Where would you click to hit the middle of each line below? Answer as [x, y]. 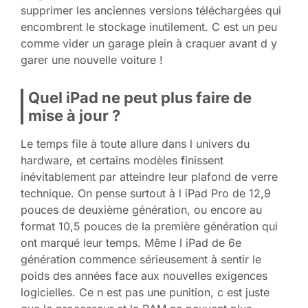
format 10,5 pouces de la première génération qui [149, 227]
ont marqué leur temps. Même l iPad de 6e [131, 243]
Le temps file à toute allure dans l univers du [135, 144]
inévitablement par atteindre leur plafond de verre [149, 177]
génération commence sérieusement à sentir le [141, 260]
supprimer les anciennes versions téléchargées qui [151, 11]
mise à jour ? [74, 116]
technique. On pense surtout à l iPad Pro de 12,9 [146, 194]
